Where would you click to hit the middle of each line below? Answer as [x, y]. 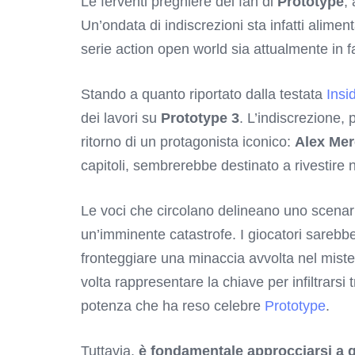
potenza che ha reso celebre [173, 306]
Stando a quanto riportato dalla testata [204, 95]
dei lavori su [121, 118]
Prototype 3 [200, 118]
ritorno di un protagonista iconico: [188, 142]
